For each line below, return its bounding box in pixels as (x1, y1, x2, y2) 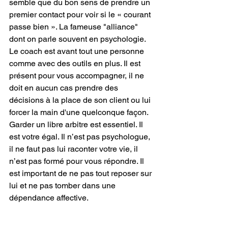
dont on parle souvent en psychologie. (9, 34, 150, 44)
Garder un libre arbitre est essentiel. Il (9, 120, 145, 130)
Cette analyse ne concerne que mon (9, 205, 141, 215)
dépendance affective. (9, 193, 89, 203)
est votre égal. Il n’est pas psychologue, (9, 132, 152, 142)
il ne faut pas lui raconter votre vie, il (9, 144, 140, 154)
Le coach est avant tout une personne (9, 46, 146, 56)
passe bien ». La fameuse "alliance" (9, 22, 140, 32)
